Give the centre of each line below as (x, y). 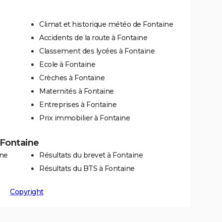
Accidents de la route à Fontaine (93, 37)
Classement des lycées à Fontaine (97, 51)
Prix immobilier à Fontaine (84, 118)
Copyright (27, 192)
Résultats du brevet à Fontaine (91, 155)
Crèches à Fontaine (72, 78)
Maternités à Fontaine (77, 91)
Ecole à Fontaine (67, 64)
